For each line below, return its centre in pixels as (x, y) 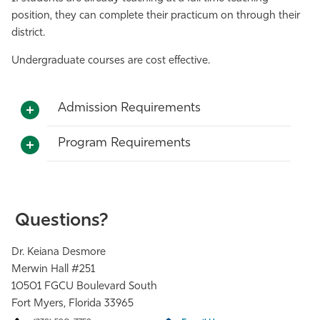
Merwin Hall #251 (53, 270)
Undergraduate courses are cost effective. (111, 61)
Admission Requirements (129, 108)
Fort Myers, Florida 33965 (72, 304)
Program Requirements (124, 143)
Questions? (62, 221)
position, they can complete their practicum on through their (156, 16)
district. (28, 33)
